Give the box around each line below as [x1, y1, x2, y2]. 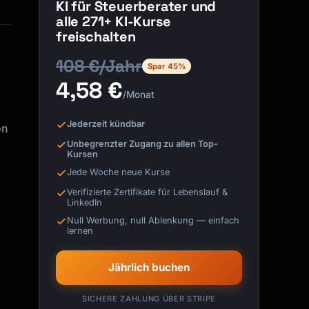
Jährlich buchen [108, 261, 190, 275]
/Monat [123, 89, 154, 101]
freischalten [56, 28, 136, 46]
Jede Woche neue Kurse [67, 166, 170, 177]
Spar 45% [148, 61, 186, 72]
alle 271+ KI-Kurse [56, 12, 171, 31]
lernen [67, 225, 93, 236]
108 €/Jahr [56, 55, 142, 77]
